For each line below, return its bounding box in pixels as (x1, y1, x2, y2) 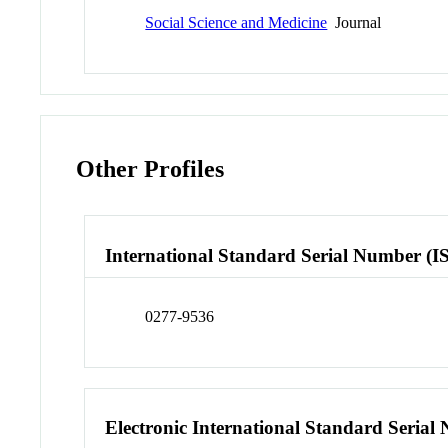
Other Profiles (76, 156, 225, 183)
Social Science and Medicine (145, 14, 328, 32)
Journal (327, 14, 382, 32)
